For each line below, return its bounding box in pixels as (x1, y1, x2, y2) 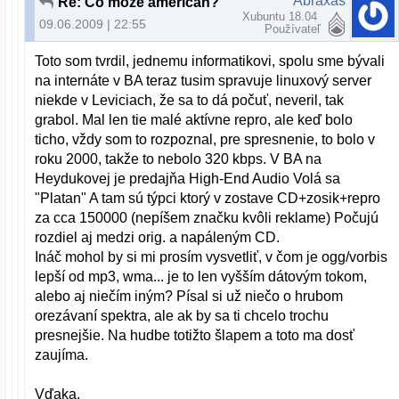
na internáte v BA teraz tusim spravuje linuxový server (35, 73, 372, 89)
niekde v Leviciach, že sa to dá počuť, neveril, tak (35, 93, 345, 109)
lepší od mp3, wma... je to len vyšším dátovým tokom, (35, 269, 368, 285)
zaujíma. (35, 347, 89, 363)
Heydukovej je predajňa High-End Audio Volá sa (35, 171, 341, 187)
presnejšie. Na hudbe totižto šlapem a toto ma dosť (35, 328, 355, 344)
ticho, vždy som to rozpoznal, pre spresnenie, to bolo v (35, 132, 376, 148)
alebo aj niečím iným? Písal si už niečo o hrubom (35, 289, 344, 305)
